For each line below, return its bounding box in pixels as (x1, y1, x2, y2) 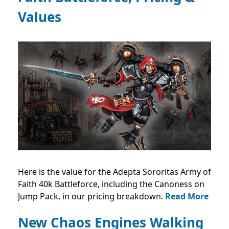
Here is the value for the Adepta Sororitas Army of (18, 166, 211, 177)
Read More (165, 191, 209, 202)
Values (18, 8, 61, 27)
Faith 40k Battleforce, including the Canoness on (18, 178, 204, 190)
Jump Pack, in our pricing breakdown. (18, 191, 165, 202)
